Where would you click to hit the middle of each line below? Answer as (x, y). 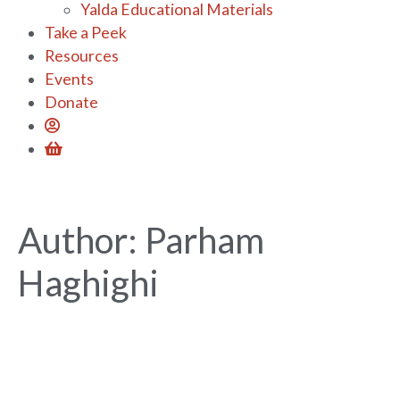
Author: (81, 240)
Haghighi (88, 283)
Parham (204, 240)
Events (69, 79)
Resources (82, 56)
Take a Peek (86, 33)
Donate (71, 102)
